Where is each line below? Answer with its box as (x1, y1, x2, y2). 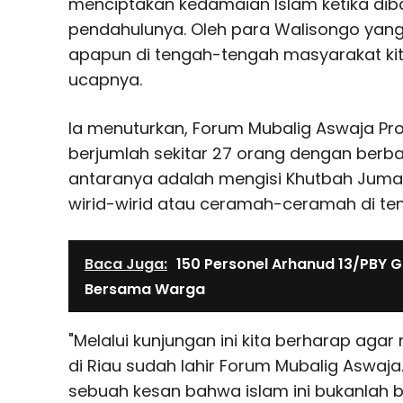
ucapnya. (68, 67, 147, 91)
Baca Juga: (85, 253, 167, 274)
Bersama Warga (85, 278, 205, 300)
